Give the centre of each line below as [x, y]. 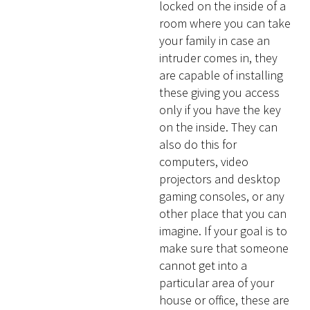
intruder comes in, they [219, 58]
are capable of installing [221, 75]
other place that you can [223, 214]
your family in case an [215, 41]
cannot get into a [203, 266]
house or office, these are [225, 300]
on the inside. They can [219, 127]
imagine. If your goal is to [224, 231]
